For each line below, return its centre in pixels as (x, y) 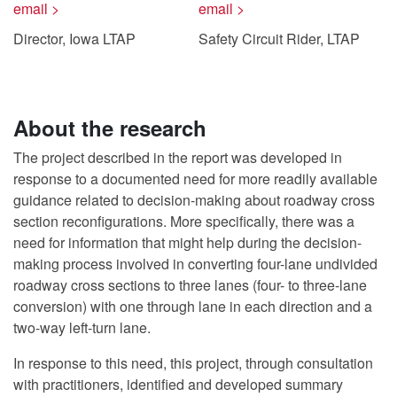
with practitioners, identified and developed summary (178, 384)
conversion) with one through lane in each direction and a (193, 306)
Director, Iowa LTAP (74, 39)
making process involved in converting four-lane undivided (195, 264)
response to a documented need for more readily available (195, 179)
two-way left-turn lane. (82, 327)
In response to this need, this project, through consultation (193, 363)
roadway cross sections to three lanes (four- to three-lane (190, 285)
